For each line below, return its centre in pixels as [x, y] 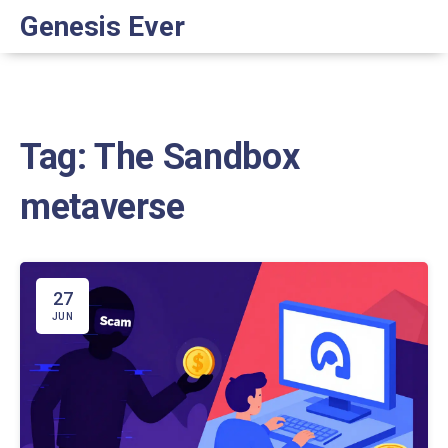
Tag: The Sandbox [160, 157]
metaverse [102, 207]
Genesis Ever [102, 26]
